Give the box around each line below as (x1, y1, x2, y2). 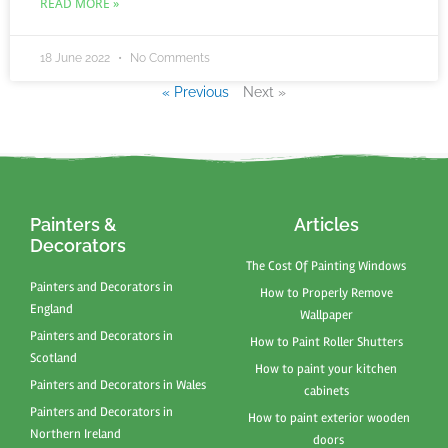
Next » (243, 84, 286, 101)
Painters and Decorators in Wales (30, 377, 206, 394)
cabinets (303, 383, 349, 400)
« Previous (162, 84, 229, 101)
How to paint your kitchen (255, 361, 397, 378)
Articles (293, 214, 359, 236)
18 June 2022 (40, 51, 113, 66)
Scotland (30, 350, 77, 367)
